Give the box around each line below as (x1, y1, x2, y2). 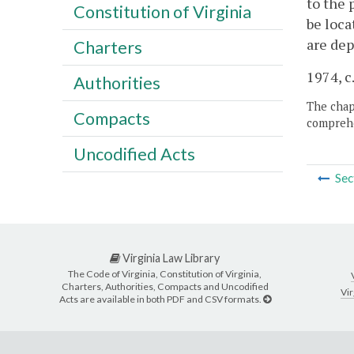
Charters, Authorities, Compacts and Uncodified (61, 280, 269, 292)
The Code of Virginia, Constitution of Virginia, (68, 267, 262, 280)
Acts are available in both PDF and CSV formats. (58, 292, 263, 305)
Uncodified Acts (73, 143, 195, 164)
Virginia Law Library (120, 251, 220, 265)
